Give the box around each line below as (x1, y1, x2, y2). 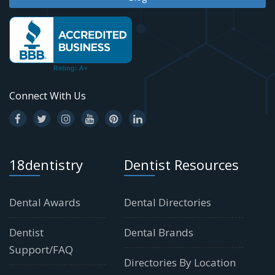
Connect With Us (9, 88, 86, 103)
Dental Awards (9, 195, 80, 209)
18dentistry (9, 155, 83, 174)
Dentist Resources (123, 155, 239, 174)
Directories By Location (123, 255, 236, 269)
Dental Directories (123, 195, 211, 209)
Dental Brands (123, 225, 193, 239)
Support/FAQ (9, 242, 73, 257)
